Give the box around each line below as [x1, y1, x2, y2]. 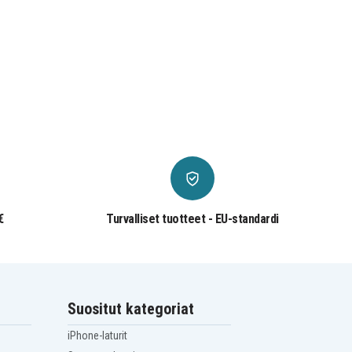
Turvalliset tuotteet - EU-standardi [106, 211, 279, 227]
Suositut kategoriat [68, 299, 195, 319]
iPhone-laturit [68, 329, 128, 343]
